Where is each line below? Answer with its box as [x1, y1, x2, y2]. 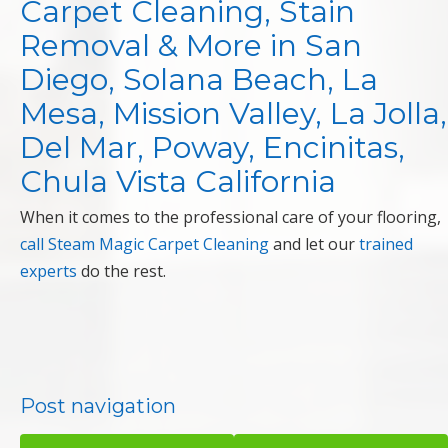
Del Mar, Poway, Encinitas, [20, 129, 405, 167]
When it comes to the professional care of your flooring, [20, 206, 441, 229]
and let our [269, 233, 359, 256]
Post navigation [20, 394, 176, 419]
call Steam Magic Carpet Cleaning [20, 233, 269, 256]
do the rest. [77, 260, 166, 283]
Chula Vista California [20, 163, 336, 201]
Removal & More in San [20, 27, 362, 65]
